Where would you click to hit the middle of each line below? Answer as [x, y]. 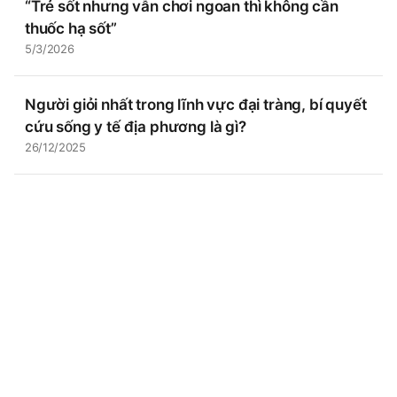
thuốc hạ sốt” [71, 28]
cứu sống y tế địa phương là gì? [136, 127]
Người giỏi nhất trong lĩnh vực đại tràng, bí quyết [196, 105]
